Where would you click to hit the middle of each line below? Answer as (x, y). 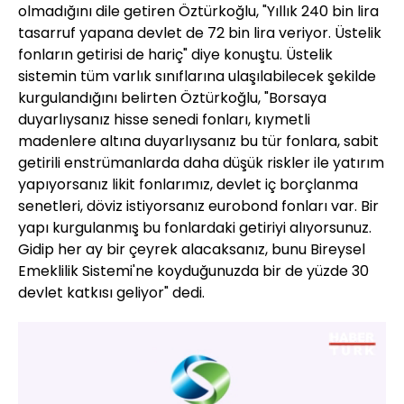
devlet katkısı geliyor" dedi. (111, 293)
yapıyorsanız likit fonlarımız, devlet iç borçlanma (188, 185)
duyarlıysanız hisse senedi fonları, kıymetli (164, 120)
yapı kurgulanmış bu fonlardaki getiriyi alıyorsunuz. (195, 228)
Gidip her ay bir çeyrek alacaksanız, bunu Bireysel (192, 250)
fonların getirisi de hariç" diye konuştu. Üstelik (175, 55)
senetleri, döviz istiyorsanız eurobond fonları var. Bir (198, 207)
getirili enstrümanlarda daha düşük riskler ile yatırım (201, 163)
